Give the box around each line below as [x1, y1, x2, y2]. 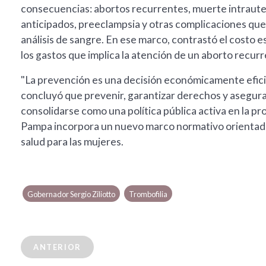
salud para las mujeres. [21, 135, 123, 148]
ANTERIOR [33, 242, 81, 252]
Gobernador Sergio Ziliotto [27, 189, 116, 199]
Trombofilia [128, 189, 167, 199]
